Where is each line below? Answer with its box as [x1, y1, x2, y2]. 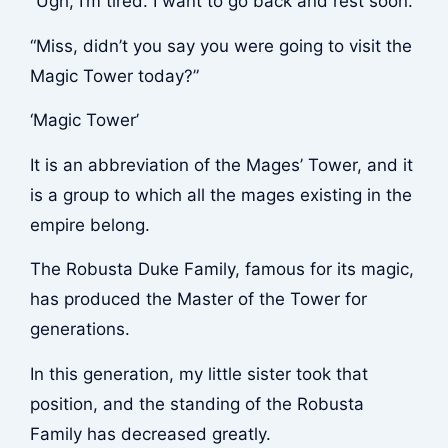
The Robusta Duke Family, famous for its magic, [29, 259, 414, 280]
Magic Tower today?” [29, 65, 199, 86]
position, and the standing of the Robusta [29, 393, 364, 414]
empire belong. [29, 214, 150, 235]
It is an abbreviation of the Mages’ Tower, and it [29, 154, 413, 175]
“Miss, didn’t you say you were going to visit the [29, 35, 412, 56]
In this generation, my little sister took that [29, 363, 368, 384]
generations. [29, 319, 130, 340]
